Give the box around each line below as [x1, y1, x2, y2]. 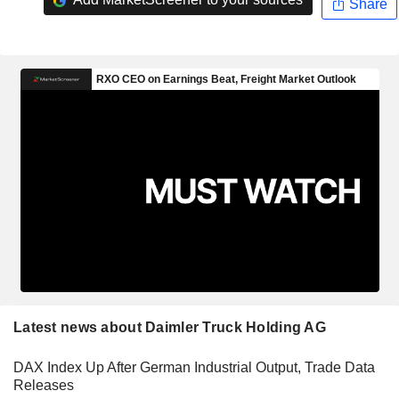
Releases [13, 377, 74, 393]
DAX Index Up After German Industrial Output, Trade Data [13, 359, 375, 375]
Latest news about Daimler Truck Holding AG [13, 319, 326, 335]
